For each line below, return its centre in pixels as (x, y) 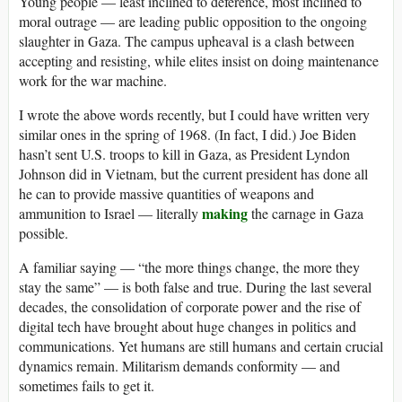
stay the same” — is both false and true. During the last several (195, 286)
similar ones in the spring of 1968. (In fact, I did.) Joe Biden (188, 134)
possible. (44, 232)
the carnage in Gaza (306, 213)
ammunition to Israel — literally (110, 213)
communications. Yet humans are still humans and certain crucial (201, 345)
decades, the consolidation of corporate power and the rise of (190, 306)
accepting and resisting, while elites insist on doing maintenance (199, 60)
